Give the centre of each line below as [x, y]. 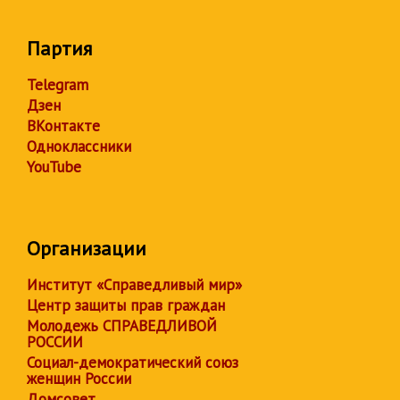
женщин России [79, 379]
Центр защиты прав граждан [126, 305]
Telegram [58, 85]
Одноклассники [79, 146]
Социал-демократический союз [133, 362]
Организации [87, 248]
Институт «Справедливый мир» [134, 285]
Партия [59, 48]
